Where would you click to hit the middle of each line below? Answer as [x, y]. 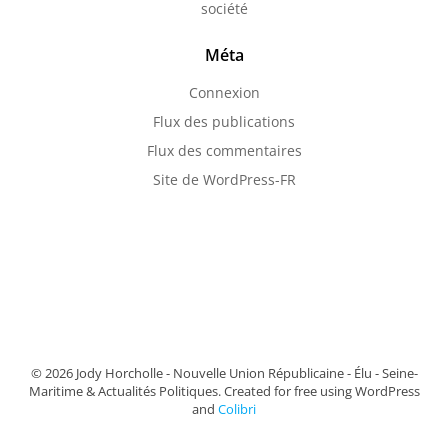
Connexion [224, 93]
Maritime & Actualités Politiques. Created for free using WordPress [224, 391]
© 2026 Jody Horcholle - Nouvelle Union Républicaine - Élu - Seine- [224, 373]
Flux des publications [224, 122]
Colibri [237, 409]
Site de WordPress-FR [224, 180]
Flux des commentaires [224, 151]
